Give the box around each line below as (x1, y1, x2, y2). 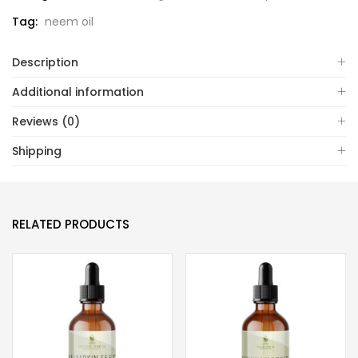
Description (12, 54, 78, 71)
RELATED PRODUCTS (12, 216, 129, 233)
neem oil (45, 14, 93, 30)
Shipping (12, 143, 62, 160)
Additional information (12, 84, 144, 101)
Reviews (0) (12, 113, 80, 130)
